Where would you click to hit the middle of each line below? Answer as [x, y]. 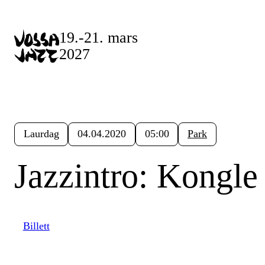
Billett [36, 226]
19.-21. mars [98, 37]
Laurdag [41, 134]
